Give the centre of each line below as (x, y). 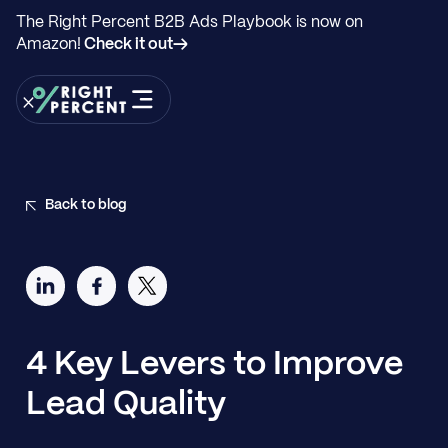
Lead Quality (125, 404)
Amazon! (48, 44)
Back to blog (86, 205)
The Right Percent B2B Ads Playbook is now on (189, 22)
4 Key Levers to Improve (214, 364)
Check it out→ (134, 44)
